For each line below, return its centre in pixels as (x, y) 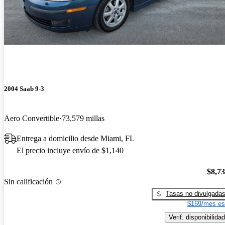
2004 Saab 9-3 (24, 89)
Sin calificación (28, 182)
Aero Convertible (32, 119)
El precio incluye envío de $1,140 (70, 151)
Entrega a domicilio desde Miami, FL (76, 139)
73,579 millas (83, 119)
